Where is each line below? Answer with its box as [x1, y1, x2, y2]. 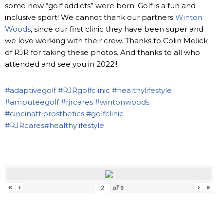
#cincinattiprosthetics [5, 109, 84, 118]
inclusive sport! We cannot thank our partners [5, 12, 175, 22]
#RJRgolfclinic [58, 85, 110, 95]
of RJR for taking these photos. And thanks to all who [5, 47, 200, 57]
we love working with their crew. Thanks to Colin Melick [5, 36, 208, 45]
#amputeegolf [5, 97, 59, 107]
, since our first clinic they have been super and [31, 24, 203, 34]
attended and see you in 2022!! [5, 59, 117, 69]
